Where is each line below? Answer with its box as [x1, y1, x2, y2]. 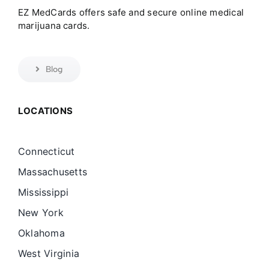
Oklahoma [17, 226, 65, 239]
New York [17, 206, 64, 219]
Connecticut [17, 145, 75, 157]
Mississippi [17, 186, 69, 198]
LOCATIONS [17, 104, 73, 116]
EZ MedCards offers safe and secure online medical [17, 6, 244, 18]
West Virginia [17, 247, 80, 259]
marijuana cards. [17, 19, 90, 31]
